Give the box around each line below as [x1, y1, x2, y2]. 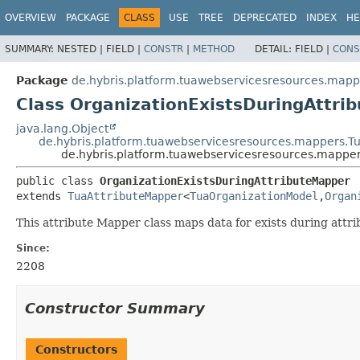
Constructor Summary [25, 299, 205, 317]
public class [16, 174, 100, 187]
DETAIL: [255, 43, 295, 55]
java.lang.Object [16, 121, 108, 135]
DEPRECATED [233, 12, 297, 23]
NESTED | [57, 43, 106, 55]
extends [16, 189, 67, 202]
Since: [16, 242, 50, 254]
